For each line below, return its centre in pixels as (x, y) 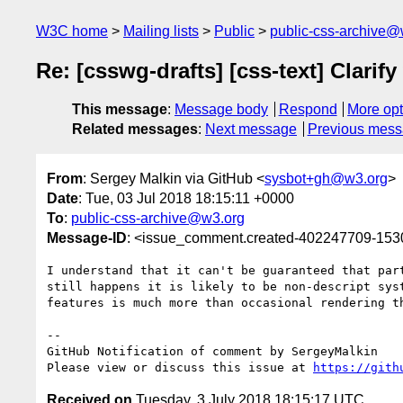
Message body (221, 110)
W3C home (72, 31)
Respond (308, 110)
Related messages (135, 130)
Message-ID (87, 237)
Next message (251, 130)
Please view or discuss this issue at (180, 367)
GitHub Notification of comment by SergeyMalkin (212, 351)
